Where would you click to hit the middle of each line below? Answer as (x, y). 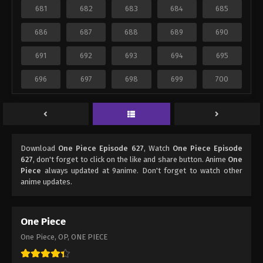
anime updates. (46, 182)
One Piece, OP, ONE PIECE (64, 237)
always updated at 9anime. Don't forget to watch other (142, 171)
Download (40, 149)
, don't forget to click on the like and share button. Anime (130, 160)
